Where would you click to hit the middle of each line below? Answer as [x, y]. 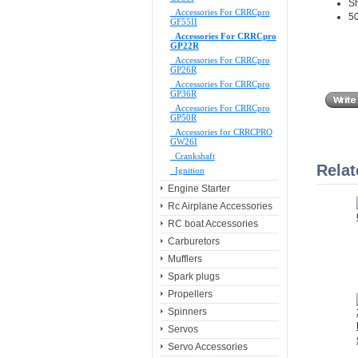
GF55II [183, 22]
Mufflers [185, 259]
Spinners [187, 312]
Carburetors [193, 242]
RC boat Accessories [213, 224]
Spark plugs [193, 277]
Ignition [187, 171]
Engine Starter [199, 189]
